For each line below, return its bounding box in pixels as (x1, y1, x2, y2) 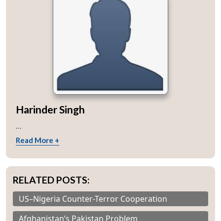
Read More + (16, 136, 59, 145)
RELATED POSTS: (13, 174, 90, 186)
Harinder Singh (16, 103, 85, 115)
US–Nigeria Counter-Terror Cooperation (19, 193, 167, 205)
